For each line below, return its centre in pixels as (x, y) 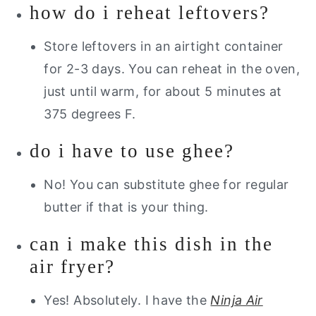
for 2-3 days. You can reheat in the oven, (172, 68)
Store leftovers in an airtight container (164, 46)
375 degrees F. (90, 114)
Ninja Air (237, 300)
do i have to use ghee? (132, 151)
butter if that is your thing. (128, 207)
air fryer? (73, 266)
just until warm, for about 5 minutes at (163, 91)
